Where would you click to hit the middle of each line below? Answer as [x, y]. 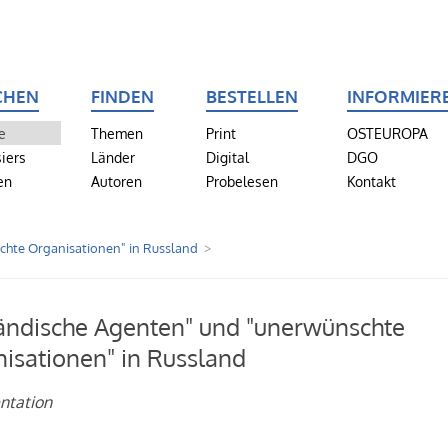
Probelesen [242, 181]
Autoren [116, 181]
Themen [116, 133]
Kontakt [371, 181]
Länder [112, 157]
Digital [228, 157]
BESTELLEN [252, 96]
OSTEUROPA [387, 133]
